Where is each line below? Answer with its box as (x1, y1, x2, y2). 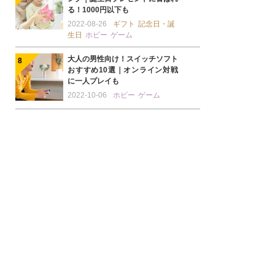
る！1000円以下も (68, 6, 129, 14)
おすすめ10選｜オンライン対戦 (68, 66, 178, 74)
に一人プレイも (68, 77, 119, 85)
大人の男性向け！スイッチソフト (68, 55, 178, 63)
